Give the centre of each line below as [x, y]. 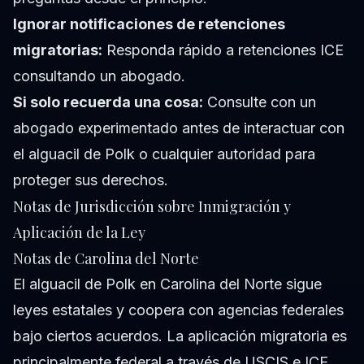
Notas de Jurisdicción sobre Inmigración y [152, 207]
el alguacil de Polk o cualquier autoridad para [164, 154]
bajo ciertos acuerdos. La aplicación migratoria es [180, 336]
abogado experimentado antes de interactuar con [179, 128]
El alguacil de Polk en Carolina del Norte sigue [167, 284]
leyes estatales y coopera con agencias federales [178, 310]
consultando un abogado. [99, 76]
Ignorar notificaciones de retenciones [149, 24]
